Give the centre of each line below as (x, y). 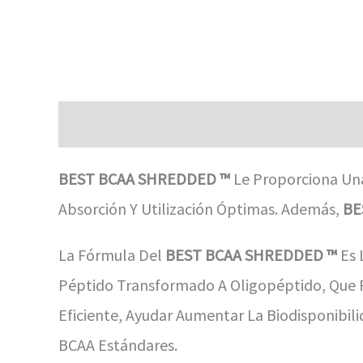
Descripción (98, 124)
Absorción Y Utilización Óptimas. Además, (201, 208)
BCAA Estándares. (118, 344)
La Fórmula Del (112, 254)
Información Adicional (232, 124)
